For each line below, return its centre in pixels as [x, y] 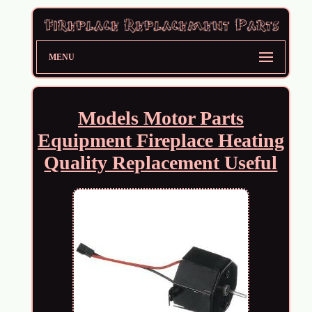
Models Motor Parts [161, 118]
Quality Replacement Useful [161, 162]
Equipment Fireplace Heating [161, 140]
